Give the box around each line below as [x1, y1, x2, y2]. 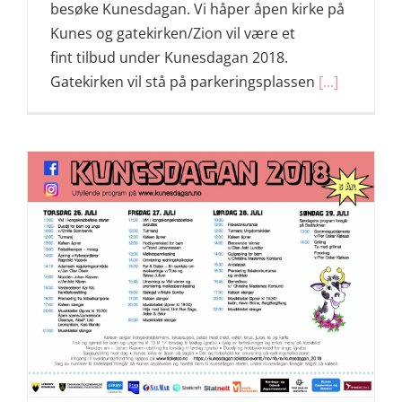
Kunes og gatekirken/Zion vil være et [50, 23, 295, 43]
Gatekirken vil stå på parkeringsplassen [50, 72, 319, 92]
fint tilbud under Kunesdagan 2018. [50, 48, 288, 67]
